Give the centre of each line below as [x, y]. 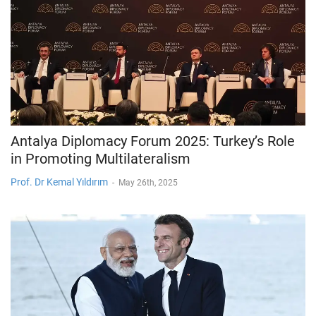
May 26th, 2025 [148, 182]
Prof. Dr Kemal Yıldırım [59, 182]
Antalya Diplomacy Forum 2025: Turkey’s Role [153, 141]
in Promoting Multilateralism [101, 158]
